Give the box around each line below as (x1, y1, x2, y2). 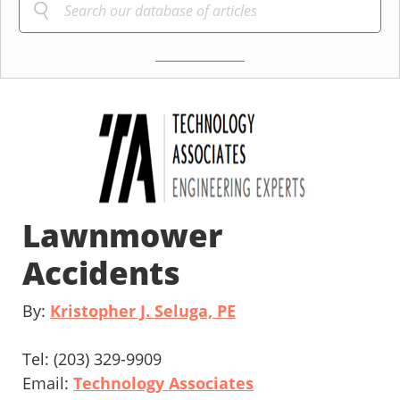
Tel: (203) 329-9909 (22, 348, 162, 371)
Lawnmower (22, 214, 222, 257)
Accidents (22, 252, 180, 295)
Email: (22, 372, 73, 395)
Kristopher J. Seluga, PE (50, 300, 236, 322)
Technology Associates (73, 372, 254, 395)
